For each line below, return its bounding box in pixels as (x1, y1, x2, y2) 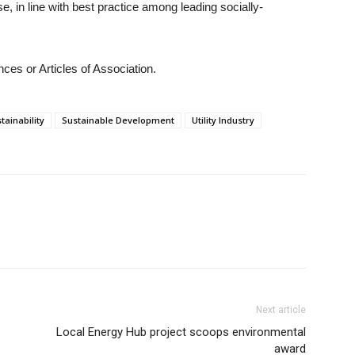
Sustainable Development (62, 114, 174, 126)
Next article (256, 304, 306, 315)
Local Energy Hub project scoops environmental (56, 325, 306, 339)
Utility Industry (192, 114, 254, 126)
